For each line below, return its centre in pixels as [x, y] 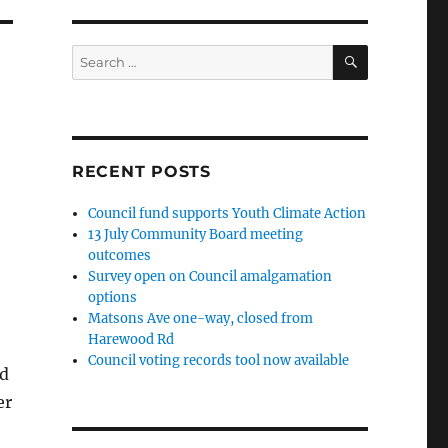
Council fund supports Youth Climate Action [227, 214]
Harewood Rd [131, 340]
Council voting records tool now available [219, 361]
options [113, 298]
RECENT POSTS [141, 172]
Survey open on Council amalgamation [210, 277]
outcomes [120, 256]
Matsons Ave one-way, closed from [201, 319]
